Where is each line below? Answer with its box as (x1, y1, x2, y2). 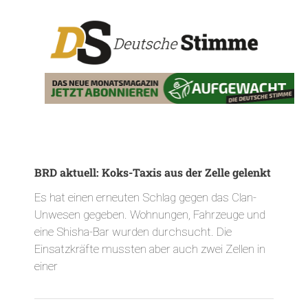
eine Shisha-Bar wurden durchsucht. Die (34, 224, 232, 239)
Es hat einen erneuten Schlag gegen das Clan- (34, 190, 256, 204)
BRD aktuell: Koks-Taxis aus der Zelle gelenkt (34, 164, 271, 179)
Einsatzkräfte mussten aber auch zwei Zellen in (34, 241, 265, 256)
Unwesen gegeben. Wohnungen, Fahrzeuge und (34, 207, 265, 221)
